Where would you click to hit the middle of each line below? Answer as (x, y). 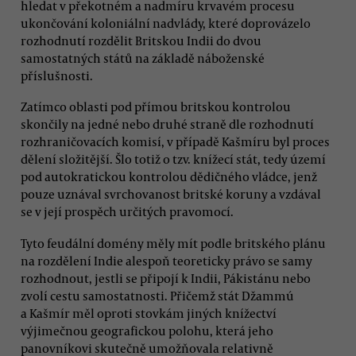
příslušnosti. (57, 75)
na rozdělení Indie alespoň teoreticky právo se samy (166, 260)
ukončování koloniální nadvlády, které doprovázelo (166, 23)
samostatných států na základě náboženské (143, 58)
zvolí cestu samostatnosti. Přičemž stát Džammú (157, 295)
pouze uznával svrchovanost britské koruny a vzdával (171, 194)
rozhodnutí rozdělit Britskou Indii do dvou (141, 40)
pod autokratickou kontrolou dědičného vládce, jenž (169, 177)
